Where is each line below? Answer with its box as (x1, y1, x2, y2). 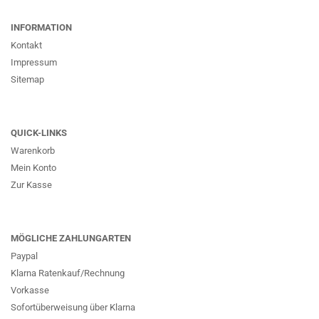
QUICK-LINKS (11, 127, 67, 138)
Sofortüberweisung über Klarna (11, 302, 137, 313)
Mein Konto (11, 162, 56, 173)
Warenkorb (11, 145, 55, 156)
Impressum (11, 57, 57, 68)
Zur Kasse (11, 179, 52, 190)
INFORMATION (11, 22, 72, 33)
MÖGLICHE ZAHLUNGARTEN (11, 233, 131, 244)
